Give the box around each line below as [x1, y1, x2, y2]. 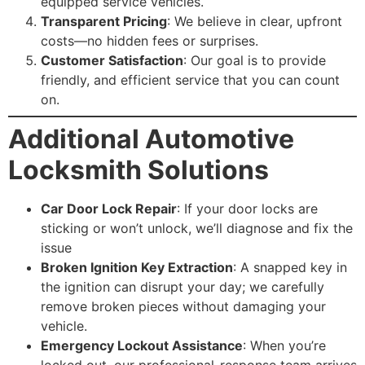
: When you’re [243, 337, 326, 354]
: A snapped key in [233, 259, 347, 276]
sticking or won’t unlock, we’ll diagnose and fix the [41, 220, 353, 237]
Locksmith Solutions [8, 154, 269, 187]
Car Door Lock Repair [41, 200, 177, 218]
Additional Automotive [8, 123, 294, 156]
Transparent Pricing [41, 13, 167, 30]
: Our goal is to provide [183, 52, 326, 69]
